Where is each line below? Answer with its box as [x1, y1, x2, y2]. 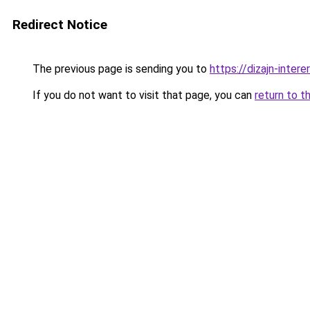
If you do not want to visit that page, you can [30, 89, 255, 102]
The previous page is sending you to [30, 62, 210, 75]
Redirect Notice [12, 17, 107, 33]
